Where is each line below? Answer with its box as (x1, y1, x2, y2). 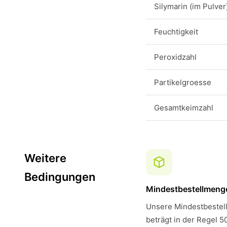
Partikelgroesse (154, 78, 211, 87)
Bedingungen (24, 170, 95, 183)
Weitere (24, 152, 66, 165)
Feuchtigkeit (154, 27, 198, 36)
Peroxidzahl (154, 52, 197, 62)
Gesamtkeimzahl (154, 103, 213, 112)
